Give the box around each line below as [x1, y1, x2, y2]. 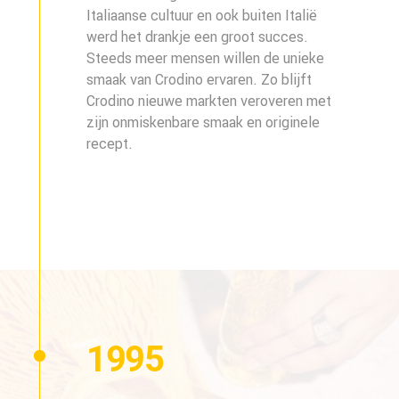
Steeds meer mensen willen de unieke [86, 49, 325, 68]
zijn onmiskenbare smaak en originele [86, 113, 321, 132]
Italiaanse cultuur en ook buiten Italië [86, 6, 318, 25]
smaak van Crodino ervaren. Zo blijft [86, 70, 313, 89]
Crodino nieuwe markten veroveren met [86, 92, 332, 110]
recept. [86, 134, 134, 153]
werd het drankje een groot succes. [86, 28, 309, 46]
